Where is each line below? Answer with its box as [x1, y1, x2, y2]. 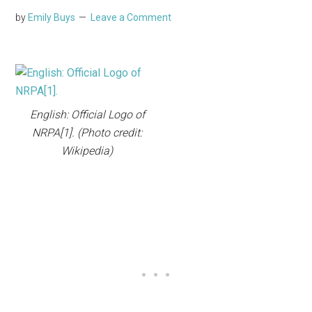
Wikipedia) [61, 144, 114, 158]
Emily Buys [28, 12, 76, 24]
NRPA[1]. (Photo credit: [32, 126, 143, 140]
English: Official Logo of [29, 108, 145, 122]
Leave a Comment [91, 12, 172, 24]
